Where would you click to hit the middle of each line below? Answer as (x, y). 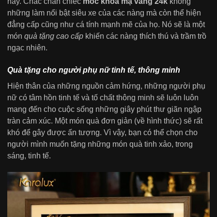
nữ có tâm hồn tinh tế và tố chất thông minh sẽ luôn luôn (103, 97)
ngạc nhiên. (27, 48)
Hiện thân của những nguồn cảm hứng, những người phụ (106, 86)
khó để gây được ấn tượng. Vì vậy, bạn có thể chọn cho (102, 132)
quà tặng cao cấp (54, 36)
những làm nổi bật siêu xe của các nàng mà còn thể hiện (104, 13)
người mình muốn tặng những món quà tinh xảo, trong (100, 144)
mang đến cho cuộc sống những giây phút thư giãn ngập (104, 109)
